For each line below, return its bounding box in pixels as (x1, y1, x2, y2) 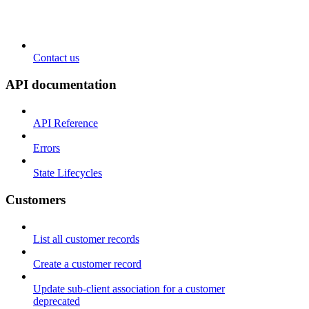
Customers (6, 192, 66, 207)
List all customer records (33, 232, 139, 245)
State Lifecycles (33, 167, 102, 179)
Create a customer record (33, 257, 141, 270)
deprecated (33, 295, 80, 307)
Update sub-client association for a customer (33, 282, 225, 295)
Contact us (33, 51, 79, 63)
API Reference (33, 117, 98, 130)
